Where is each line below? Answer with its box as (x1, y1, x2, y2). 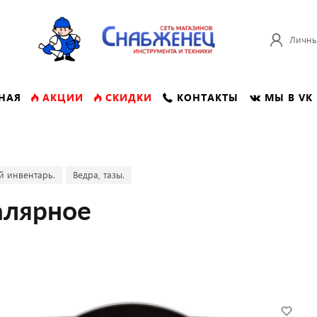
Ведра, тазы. (73, 168, 125, 180)
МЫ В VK (264, 91, 313, 104)
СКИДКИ (105, 91, 152, 104)
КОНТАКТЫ (177, 91, 238, 104)
